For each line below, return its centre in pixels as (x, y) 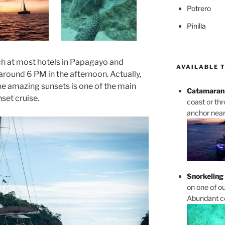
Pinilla (196, 26)
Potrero (199, 8)
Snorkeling (205, 176)
